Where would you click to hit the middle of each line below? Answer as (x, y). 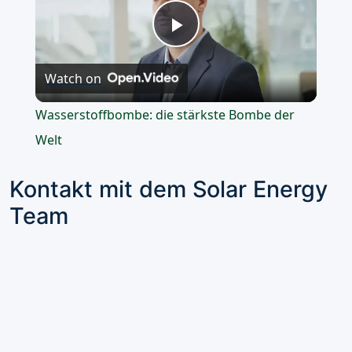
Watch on (73, 79)
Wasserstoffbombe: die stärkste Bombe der (165, 115)
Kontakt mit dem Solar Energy (169, 189)
